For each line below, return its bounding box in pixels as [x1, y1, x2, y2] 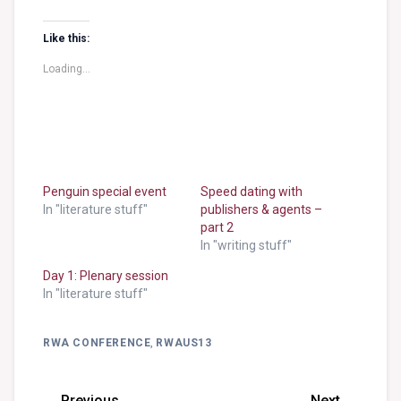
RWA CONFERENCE [43, 337, 151, 350]
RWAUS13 [156, 337, 212, 350]
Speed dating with [200, 184, 303, 200]
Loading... [43, 63, 90, 76]
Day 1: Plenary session [43, 269, 168, 284]
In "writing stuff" [200, 238, 292, 253]
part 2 [200, 220, 234, 235]
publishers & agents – [200, 202, 322, 218]
